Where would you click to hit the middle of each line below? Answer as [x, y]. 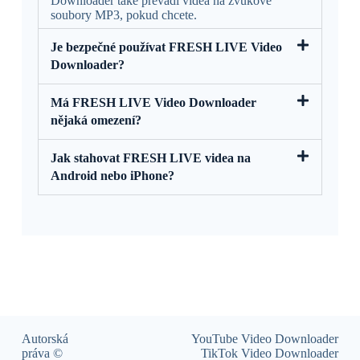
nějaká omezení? [96, 120]
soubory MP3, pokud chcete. [123, 14]
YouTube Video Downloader [265, 339]
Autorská [45, 339]
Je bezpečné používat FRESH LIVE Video [166, 47]
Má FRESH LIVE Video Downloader [153, 102]
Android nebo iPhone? [112, 175]
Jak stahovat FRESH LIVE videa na [150, 157]
